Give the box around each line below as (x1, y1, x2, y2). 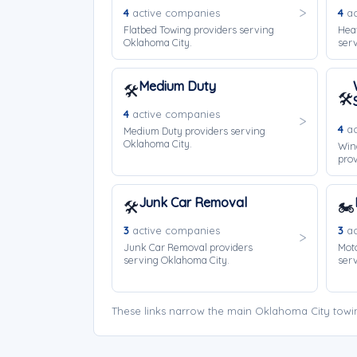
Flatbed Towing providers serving (124, 23, 274, 36)
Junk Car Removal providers (124, 241, 253, 253)
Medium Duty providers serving (124, 124, 265, 137)
